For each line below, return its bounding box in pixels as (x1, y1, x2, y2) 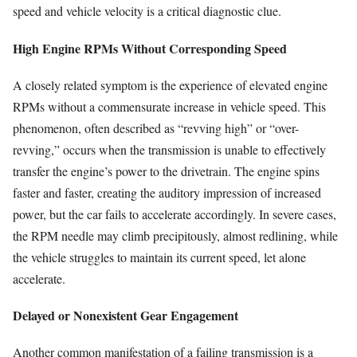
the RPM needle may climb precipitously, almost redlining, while (13, 226, 338, 244)
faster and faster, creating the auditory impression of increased (13, 183, 321, 201)
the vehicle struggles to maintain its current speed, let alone (13, 248, 306, 265)
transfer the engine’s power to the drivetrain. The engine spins (13, 162, 320, 179)
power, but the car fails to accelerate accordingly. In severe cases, (13, 205, 336, 222)
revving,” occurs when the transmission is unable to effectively (13, 140, 326, 158)
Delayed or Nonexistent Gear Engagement (13, 305, 238, 324)
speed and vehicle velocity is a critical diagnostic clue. (13, 2, 281, 20)
